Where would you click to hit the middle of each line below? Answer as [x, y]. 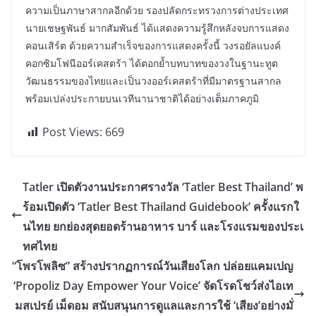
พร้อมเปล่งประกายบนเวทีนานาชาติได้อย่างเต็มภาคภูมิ [142, 99]
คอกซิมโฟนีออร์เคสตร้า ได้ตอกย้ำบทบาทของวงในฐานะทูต [152, 63]
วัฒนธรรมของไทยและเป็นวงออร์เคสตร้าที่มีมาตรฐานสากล [153, 81]
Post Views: [72, 132]
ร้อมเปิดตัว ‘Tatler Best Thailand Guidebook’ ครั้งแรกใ [161, 207]
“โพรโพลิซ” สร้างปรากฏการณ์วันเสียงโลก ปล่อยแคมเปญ [153, 266]
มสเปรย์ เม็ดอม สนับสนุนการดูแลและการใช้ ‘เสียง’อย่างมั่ [154, 306]
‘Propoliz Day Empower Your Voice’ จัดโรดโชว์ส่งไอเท [153, 286]
